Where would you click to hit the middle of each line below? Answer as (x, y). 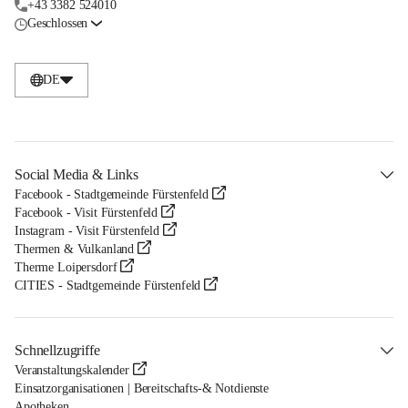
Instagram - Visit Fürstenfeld (87, 231)
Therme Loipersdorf (66, 268)
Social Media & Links (76, 175)
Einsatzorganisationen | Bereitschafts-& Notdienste (142, 389)
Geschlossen (57, 24)
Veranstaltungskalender (72, 371)
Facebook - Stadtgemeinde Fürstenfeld (112, 195)
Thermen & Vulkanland (75, 250)
